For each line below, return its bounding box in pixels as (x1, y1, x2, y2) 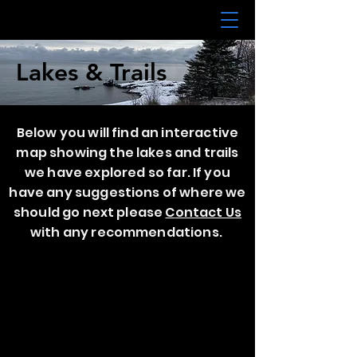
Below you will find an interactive (16, 124, 239, 142)
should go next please (13, 203, 166, 222)
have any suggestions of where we (9, 183, 246, 202)
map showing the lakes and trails (16, 143, 239, 162)
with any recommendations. (29, 223, 226, 241)
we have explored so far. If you (25, 163, 230, 182)
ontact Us (175, 203, 242, 222)
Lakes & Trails (16, 58, 167, 87)
